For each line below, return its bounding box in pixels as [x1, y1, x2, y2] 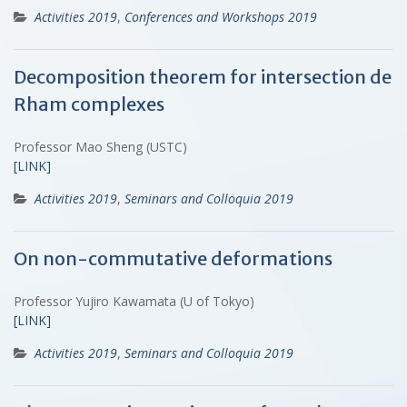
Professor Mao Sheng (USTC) [14, 137, 187, 155]
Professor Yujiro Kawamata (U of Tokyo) [14, 292, 254, 310]
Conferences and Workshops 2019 [124, 7, 317, 25]
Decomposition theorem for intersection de [14, 65, 392, 88]
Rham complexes [14, 92, 164, 115]
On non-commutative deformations [14, 246, 333, 270]
